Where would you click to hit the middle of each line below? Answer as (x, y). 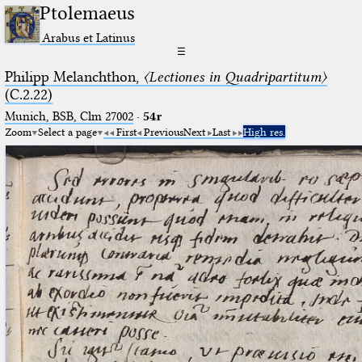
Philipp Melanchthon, (74, 76)
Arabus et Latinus (89, 37)
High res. (264, 131)
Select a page (67, 131)
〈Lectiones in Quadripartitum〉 (235, 76)
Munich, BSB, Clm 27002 (69, 116)
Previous (163, 131)
